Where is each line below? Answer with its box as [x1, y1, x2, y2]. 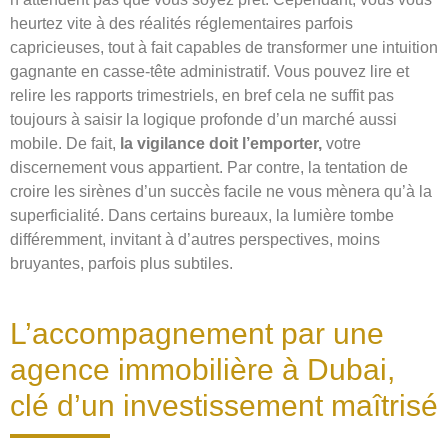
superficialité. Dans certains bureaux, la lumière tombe [10, 207, 394, 225]
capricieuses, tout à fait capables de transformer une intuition [10, 39, 438, 57]
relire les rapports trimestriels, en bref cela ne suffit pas [10, 87, 394, 105]
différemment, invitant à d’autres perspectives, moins [10, 231, 380, 249]
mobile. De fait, [10, 135, 120, 153]
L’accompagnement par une [10, 317, 384, 351]
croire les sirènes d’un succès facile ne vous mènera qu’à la [10, 183, 432, 201]
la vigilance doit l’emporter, [120, 135, 322, 153]
